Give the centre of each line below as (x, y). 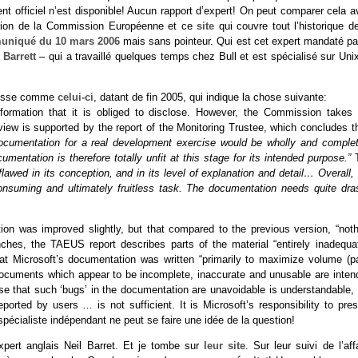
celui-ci (76, 97)
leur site (225, 345)
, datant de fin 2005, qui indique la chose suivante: (210, 97)
